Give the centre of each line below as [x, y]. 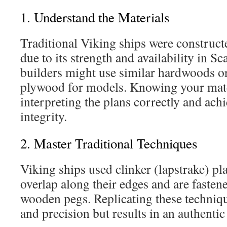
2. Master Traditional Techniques [109, 143]
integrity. [44, 116]
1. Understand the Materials [95, 17]
